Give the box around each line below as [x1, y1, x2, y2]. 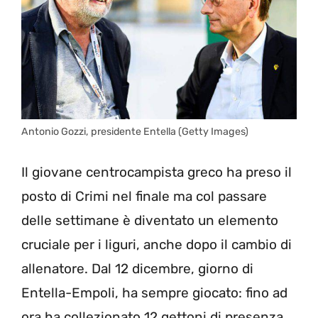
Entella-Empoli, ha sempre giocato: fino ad [21, 285, 287, 302]
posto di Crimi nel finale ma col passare [21, 188, 267, 205]
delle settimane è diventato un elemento [21, 212, 278, 229]
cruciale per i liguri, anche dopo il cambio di [21, 236, 292, 253]
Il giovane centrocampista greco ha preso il [21, 164, 292, 181]
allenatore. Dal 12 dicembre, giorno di [21, 261, 253, 278]
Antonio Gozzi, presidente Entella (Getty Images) [21, 125, 248, 138]
